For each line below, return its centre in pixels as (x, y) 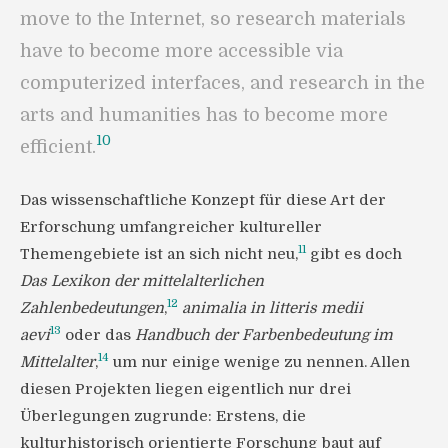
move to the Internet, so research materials (213, 18)
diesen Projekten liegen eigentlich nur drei (185, 388)
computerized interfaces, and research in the (222, 82)
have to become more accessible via (181, 50)
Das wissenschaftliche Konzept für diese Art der (203, 199)
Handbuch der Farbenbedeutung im (264, 334)
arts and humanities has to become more (204, 114)
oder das (98, 334)
